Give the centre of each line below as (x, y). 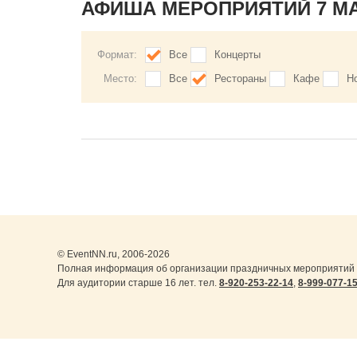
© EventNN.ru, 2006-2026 (114, 254)
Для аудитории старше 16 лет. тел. (138, 283)
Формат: (117, 55)
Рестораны (240, 78)
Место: (120, 78)
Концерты (237, 55)
